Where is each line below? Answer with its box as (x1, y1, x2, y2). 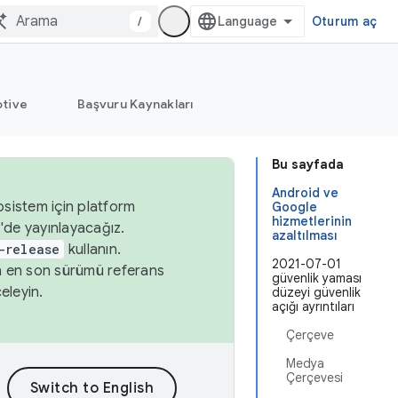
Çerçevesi (286, 370, 343, 386)
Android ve (272, 185, 338, 201)
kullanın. (64, 241, 121, 259)
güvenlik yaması (272, 270, 362, 286)
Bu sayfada (272, 156, 344, 172)
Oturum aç (311, 13, 377, 29)
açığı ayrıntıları (272, 298, 354, 314)
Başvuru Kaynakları (77, 96, 194, 112)
